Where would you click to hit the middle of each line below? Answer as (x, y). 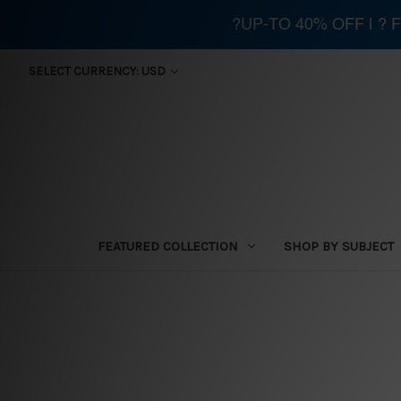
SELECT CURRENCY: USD (98, 71)
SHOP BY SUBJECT (338, 246)
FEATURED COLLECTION (167, 246)
